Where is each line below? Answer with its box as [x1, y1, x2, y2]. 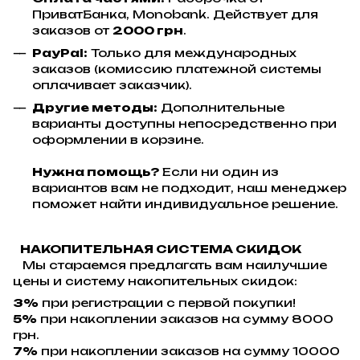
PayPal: [32, 45, 88, 59]
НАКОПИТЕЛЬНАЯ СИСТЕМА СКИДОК [13, 241, 301, 256]
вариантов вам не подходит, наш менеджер [32, 181, 346, 195]
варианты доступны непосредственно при [32, 117, 337, 131]
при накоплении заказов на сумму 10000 [38, 343, 340, 358]
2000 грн [112, 22, 183, 37]
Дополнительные [157, 100, 284, 115]
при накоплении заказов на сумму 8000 [37, 311, 333, 325]
